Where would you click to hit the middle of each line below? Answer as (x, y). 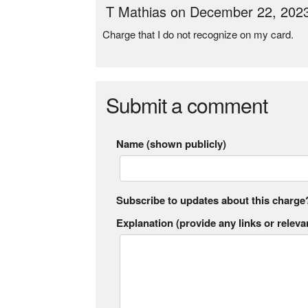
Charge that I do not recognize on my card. (198, 34)
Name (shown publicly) (172, 144)
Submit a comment (187, 105)
